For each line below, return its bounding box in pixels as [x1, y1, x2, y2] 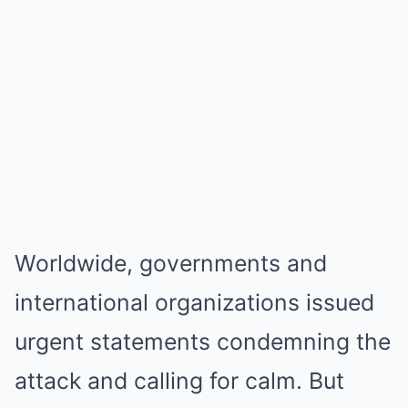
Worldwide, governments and [15, 249, 327, 277]
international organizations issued [15, 288, 374, 316]
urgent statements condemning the [15, 327, 391, 355]
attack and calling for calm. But [15, 366, 344, 394]
